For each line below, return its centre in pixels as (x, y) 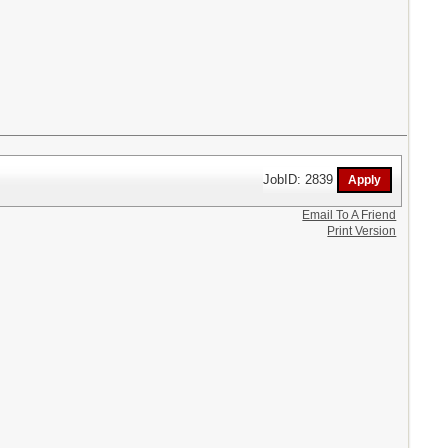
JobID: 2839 (300, 179)
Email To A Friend (349, 215)
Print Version (362, 231)
